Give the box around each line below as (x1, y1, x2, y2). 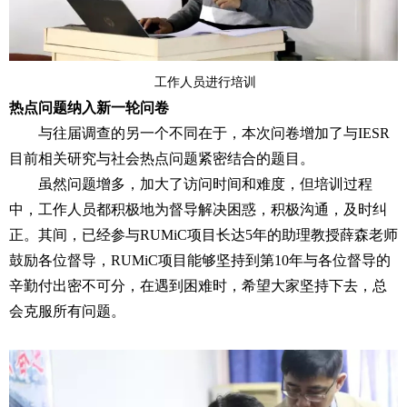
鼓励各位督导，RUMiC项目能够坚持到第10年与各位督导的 (9, 253, 391, 269)
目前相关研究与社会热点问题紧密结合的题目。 (9, 151, 318, 167)
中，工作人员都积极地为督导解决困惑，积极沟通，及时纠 (9, 202, 387, 218)
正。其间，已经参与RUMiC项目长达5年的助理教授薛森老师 (9, 227, 398, 243)
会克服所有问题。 (9, 303, 125, 320)
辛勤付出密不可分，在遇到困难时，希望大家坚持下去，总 (9, 278, 387, 294)
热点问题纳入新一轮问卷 (9, 100, 169, 116)
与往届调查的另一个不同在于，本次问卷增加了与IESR (38, 125, 390, 142)
